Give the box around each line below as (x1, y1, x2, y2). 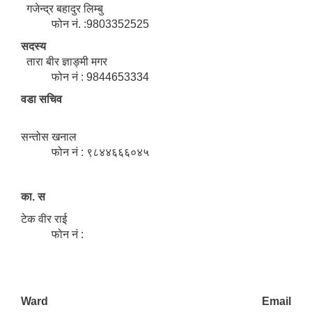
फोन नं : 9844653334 (21, 71, 149, 84)
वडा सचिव (21, 93, 62, 106)
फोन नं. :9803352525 (21, 18, 149, 31)
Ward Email (21, 295, 291, 308)
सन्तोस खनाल (21, 131, 77, 143)
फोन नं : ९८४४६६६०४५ (21, 146, 149, 159)
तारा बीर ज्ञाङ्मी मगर (21, 56, 107, 68)
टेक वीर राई (21, 213, 70, 226)
